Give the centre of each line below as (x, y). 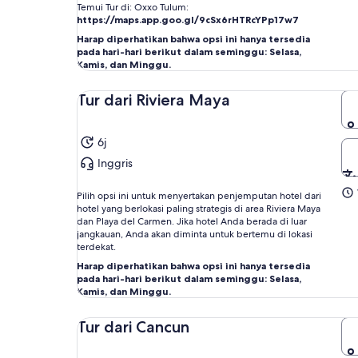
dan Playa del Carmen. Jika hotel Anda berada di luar (192, 221)
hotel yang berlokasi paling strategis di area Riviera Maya (199, 209)
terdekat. (96, 247)
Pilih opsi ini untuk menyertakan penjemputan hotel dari (199, 196)
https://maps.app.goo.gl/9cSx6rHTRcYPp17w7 (188, 20)
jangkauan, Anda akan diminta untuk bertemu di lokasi (195, 234)
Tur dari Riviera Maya (153, 100)
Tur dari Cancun (133, 327)
